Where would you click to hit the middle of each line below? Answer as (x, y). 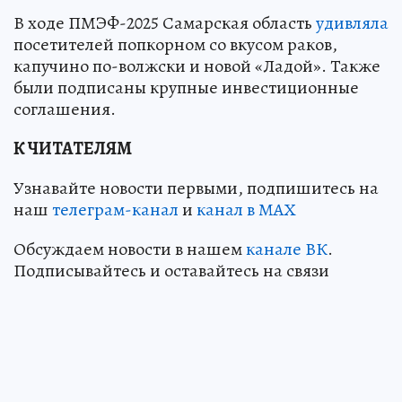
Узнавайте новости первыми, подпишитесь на (196, 188)
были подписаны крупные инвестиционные (186, 87)
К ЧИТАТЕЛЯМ (73, 148)
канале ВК (287, 249)
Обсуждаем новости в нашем (130, 249)
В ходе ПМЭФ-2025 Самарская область (165, 22)
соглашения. (65, 109)
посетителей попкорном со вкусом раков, (175, 44)
